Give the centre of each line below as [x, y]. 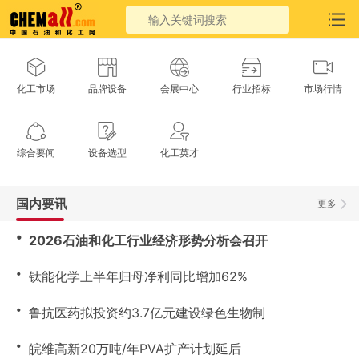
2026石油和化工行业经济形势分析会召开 [148, 240]
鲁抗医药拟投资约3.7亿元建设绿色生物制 [147, 313]
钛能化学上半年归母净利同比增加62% [138, 276]
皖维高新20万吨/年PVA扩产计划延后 [135, 349]
